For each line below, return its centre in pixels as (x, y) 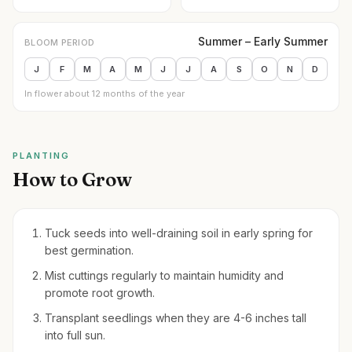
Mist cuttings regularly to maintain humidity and (164, 275)
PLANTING (41, 156)
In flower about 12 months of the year (104, 93)
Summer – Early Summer (263, 41)
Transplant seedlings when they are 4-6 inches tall (176, 318)
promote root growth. (100, 293)
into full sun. (75, 335)
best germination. (89, 250)
